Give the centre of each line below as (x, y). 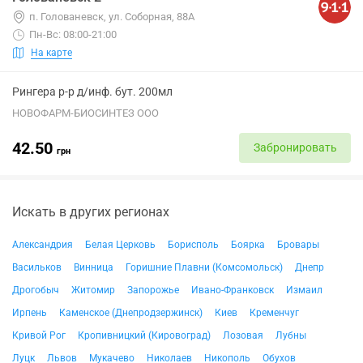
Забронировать (295, 147)
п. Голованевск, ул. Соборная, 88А (112, 17)
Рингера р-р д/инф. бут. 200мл (92, 92)
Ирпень (30, 313)
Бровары (298, 245)
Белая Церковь (120, 245)
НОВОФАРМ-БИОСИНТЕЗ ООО (85, 113)
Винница (94, 267)
